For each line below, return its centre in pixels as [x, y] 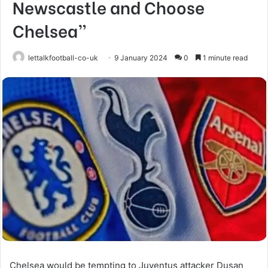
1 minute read [224, 58]
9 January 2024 [141, 58]
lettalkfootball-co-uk [63, 58]
